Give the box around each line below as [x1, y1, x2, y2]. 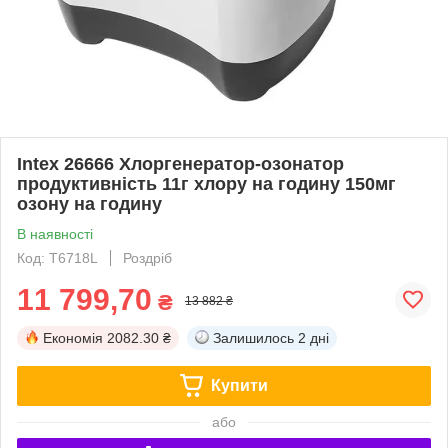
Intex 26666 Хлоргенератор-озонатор [17, 153, 344, 174]
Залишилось [213, 329, 294, 346]
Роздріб [123, 249, 172, 266]
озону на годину [17, 193, 162, 214]
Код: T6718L [17, 249, 98, 266]
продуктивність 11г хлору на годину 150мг [17, 173, 396, 194]
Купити [210, 376, 268, 394]
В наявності [17, 225, 93, 242]
